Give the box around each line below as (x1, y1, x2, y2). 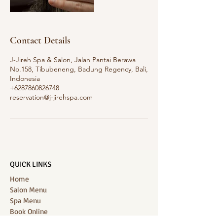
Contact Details (10, 35, 71, 46)
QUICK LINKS (10, 160, 51, 169)
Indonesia (10, 74, 40, 83)
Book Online (10, 207, 48, 216)
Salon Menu (10, 185, 47, 194)
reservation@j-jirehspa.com (10, 93, 93, 102)
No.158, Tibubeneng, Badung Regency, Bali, (10, 65, 148, 74)
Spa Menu (10, 196, 41, 205)
